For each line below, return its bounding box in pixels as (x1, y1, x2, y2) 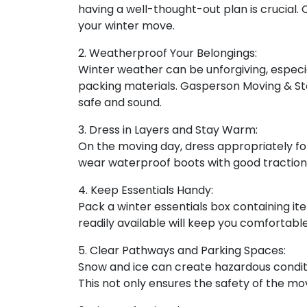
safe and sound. (78, 94, 162, 110)
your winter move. (78, 17, 175, 34)
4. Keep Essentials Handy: (78, 182, 213, 198)
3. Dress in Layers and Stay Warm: (78, 121, 258, 138)
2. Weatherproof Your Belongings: (78, 45, 257, 61)
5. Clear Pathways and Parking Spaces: (78, 242, 286, 258)
